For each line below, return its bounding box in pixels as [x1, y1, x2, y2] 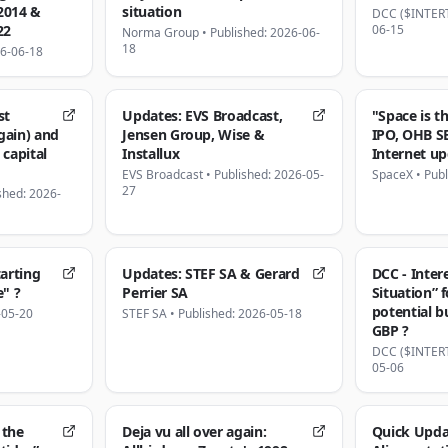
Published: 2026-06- [210, 24, 321, 41]
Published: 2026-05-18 [178, 305, 303, 322]
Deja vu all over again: [122, 422, 267, 441]
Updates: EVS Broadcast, [122, 106, 283, 125]
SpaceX [371, 166, 413, 183]
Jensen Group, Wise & [122, 125, 265, 144]
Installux [122, 144, 180, 163]
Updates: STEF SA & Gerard [122, 264, 300, 283]
